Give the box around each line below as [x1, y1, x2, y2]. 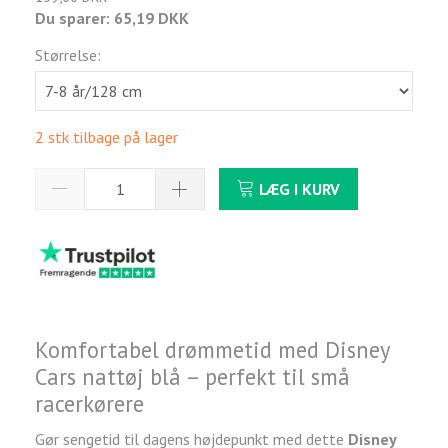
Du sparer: [35, 7, 114, 28]
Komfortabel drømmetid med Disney [35, 335, 389, 365]
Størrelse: [35, 44, 101, 65]
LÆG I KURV [259, 178, 340, 199]
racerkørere [35, 389, 144, 419]
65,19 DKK [114, 7, 189, 28]
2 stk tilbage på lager [35, 126, 178, 147]
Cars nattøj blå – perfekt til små [35, 362, 350, 392]
